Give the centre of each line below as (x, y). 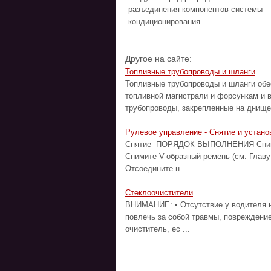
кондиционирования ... (169, 21)
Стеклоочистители (159, 193)
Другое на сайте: (158, 59)
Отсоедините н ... (157, 168)
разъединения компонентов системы (195, 9)
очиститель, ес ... (158, 229)
